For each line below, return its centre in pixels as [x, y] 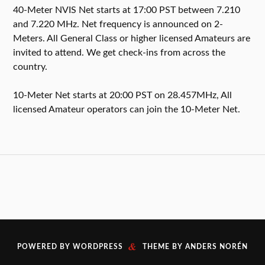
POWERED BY [45, 247]
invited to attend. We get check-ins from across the [119, 52]
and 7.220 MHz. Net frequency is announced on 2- [118, 24]
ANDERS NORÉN [216, 247]
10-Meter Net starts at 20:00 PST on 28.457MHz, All [123, 95]
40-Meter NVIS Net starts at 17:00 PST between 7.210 [127, 10]
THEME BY [164, 247]
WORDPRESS [98, 247]
